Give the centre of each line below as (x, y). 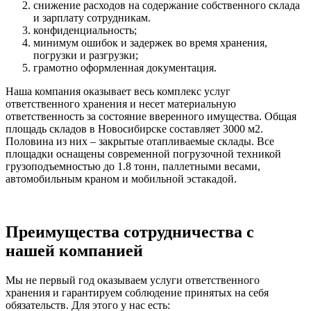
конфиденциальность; (85, 30)
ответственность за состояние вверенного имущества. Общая (151, 116)
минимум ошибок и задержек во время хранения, (150, 42)
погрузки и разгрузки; (86, 55)
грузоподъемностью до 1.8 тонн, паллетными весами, (133, 166)
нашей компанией (74, 250)
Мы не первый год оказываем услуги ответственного (133, 280)
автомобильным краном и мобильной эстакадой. (121, 178)
